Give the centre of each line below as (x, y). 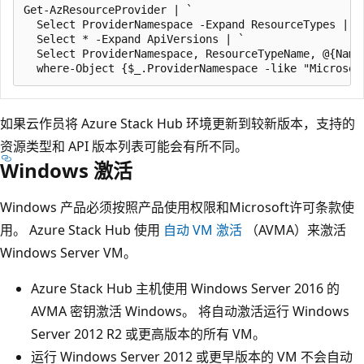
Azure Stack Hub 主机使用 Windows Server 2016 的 (185, 288)
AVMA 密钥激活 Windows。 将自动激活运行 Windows (190, 311)
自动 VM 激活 (203, 230)
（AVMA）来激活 (294, 230)
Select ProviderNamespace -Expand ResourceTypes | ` (193, 24)
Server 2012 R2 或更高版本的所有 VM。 (148, 334)
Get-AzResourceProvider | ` (108, 9)
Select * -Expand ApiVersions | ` (134, 39)
